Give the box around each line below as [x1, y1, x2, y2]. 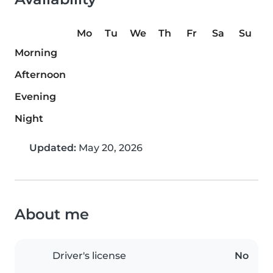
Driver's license [52, 250, 126, 262]
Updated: [29, 142, 76, 154]
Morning [15, 47, 57, 59]
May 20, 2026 [76, 142, 143, 154]
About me [15, 205, 89, 224]
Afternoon [15, 69, 66, 81]
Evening [15, 91, 56, 103]
